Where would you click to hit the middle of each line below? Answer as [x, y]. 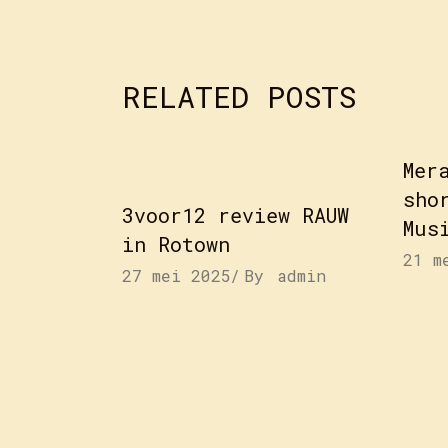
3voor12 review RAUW [235, 215]
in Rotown [176, 244]
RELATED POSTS [239, 96]
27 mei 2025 [176, 275]
